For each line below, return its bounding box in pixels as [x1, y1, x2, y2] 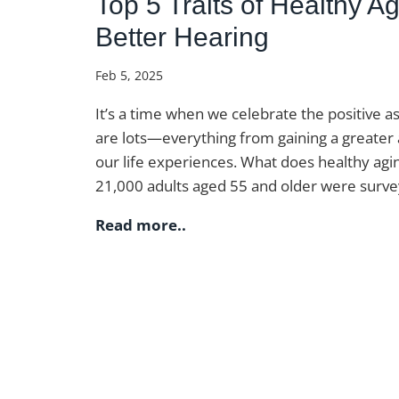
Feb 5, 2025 [95, 67, 163, 84]
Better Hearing [95, 22, 269, 52]
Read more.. [95, 215, 186, 235]
